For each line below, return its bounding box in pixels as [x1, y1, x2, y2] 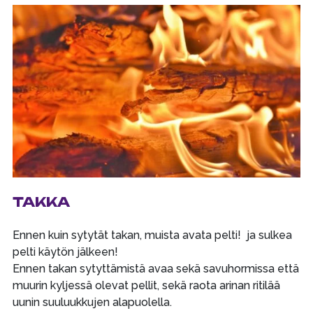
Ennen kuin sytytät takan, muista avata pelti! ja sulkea [12, 228, 292, 242]
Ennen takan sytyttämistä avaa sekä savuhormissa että [12, 262, 299, 276]
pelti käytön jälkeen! [12, 245, 118, 259]
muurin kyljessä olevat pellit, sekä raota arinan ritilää [12, 279, 280, 293]
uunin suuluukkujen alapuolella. [12, 296, 172, 310]
